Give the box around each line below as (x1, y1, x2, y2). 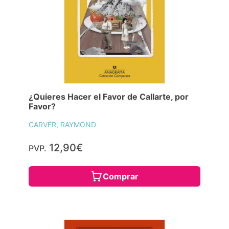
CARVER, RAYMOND (29, 120, 96, 129)
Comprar (103, 171, 139, 181)
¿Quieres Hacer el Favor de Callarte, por (29, 91, 189, 102)
